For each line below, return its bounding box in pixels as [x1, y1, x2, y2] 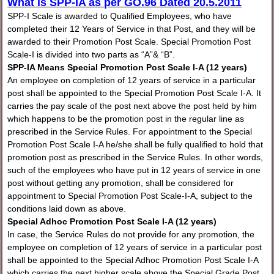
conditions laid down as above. [7, 204, 127, 214]
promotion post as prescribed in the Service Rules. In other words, [7, 152, 264, 163]
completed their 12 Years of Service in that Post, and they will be [7, 24, 256, 34]
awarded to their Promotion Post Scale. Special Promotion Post [7, 37, 251, 47]
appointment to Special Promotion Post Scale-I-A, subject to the [7, 191, 253, 201]
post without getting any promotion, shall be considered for [7, 178, 234, 188]
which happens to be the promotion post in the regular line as [7, 114, 245, 124]
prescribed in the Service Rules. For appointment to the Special [7, 127, 253, 137]
